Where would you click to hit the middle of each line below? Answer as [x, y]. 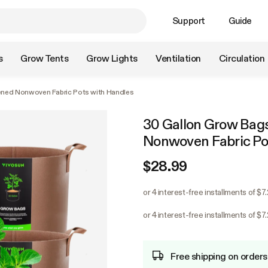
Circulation [242, 58]
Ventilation [178, 58]
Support [189, 21]
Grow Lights [112, 58]
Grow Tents [45, 58]
